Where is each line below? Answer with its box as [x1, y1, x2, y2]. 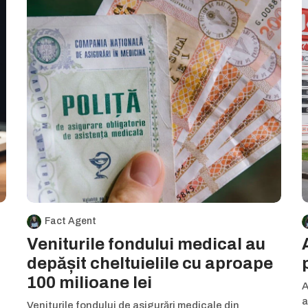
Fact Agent [45, 216, 96, 227]
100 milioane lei [27, 274, 152, 291]
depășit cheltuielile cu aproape [27, 254, 273, 272]
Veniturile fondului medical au [27, 235, 265, 253]
